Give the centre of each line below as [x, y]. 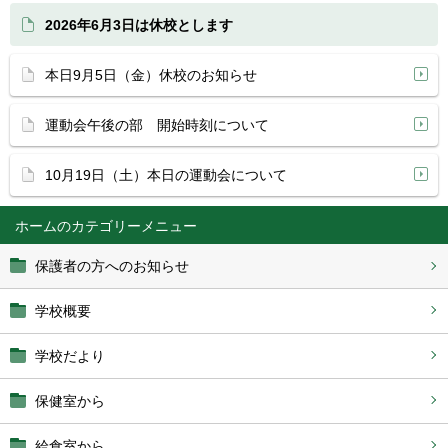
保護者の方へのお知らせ [112, 266]
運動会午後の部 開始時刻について [157, 125]
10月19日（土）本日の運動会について [166, 175]
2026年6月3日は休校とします [139, 25]
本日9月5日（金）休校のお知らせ [151, 75]
